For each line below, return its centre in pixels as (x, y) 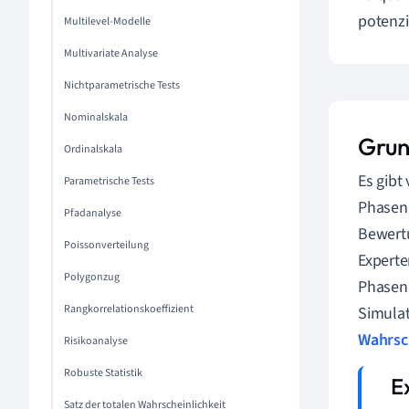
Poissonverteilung (106, 245)
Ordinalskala (93, 149)
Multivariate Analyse (111, 53)
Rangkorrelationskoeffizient (129, 309)
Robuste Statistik (103, 373)
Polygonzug (92, 277)
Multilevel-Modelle (107, 21)
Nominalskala (96, 117)
